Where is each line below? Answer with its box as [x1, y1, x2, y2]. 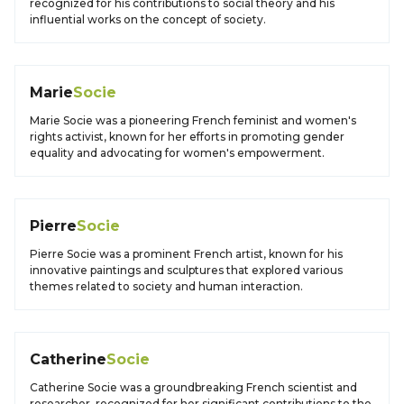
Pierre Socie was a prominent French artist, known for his [30, 247, 343, 261]
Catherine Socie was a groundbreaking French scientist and [30, 381, 357, 394]
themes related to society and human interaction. [30, 280, 303, 293]
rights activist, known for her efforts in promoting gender [30, 130, 344, 143]
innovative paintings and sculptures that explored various [30, 263, 343, 277]
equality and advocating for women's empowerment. [30, 146, 325, 160]
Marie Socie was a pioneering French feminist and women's [30, 114, 356, 127]
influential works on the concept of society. [30, 13, 266, 26]
